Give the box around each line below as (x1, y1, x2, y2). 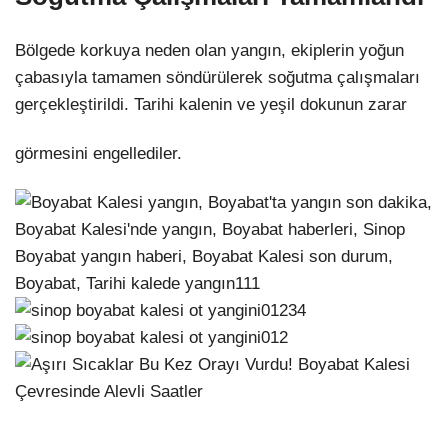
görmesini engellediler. (15, 144, 182, 164)
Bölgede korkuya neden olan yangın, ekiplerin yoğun (15, 40, 404, 60)
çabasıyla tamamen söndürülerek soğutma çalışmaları (15, 67, 420, 87)
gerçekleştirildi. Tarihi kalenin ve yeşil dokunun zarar (15, 94, 407, 114)
